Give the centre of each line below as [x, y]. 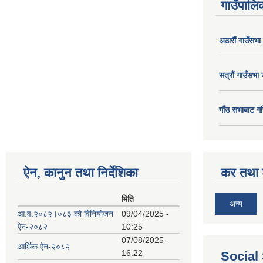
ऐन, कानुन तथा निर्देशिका [81, 173]
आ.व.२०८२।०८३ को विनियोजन [65, 214]
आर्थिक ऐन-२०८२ [44, 247]
